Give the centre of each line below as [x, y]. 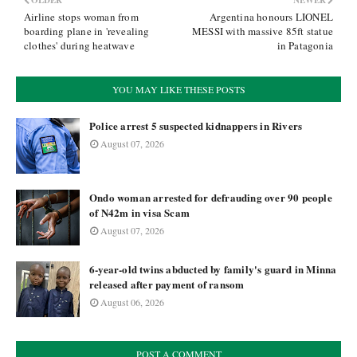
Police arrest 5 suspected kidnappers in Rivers [196, 126]
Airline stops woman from [81, 17]
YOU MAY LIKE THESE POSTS [178, 89]
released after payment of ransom [167, 284]
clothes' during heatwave [79, 45]
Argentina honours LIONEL [271, 17]
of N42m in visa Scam [139, 212]
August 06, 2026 [132, 302]
